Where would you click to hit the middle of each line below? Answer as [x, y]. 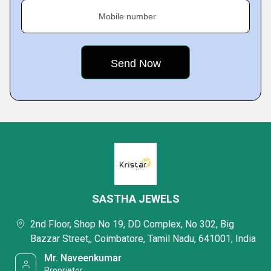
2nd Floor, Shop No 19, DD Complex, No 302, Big [132, 224]
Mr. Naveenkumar [83, 258]
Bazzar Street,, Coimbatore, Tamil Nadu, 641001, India [143, 239]
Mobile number [127, 16]
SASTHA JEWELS [135, 199]
